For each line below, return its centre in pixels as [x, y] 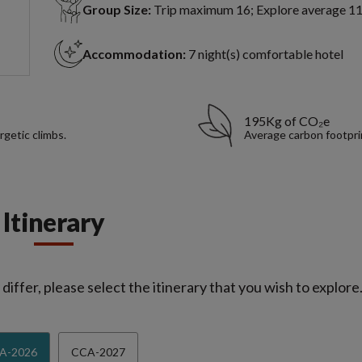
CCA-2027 [98, 352]
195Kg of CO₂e [287, 121]
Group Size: [116, 10]
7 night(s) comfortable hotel [265, 54]
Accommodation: [134, 54]
